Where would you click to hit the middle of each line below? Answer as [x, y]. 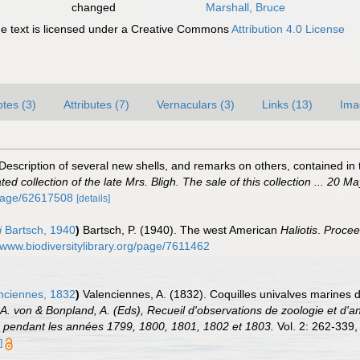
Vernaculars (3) [196, 104]
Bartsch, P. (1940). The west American [182, 230]
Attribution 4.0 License [288, 29]
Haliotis [299, 230]
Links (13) [287, 104]
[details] [93, 198]
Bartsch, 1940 [39, 230]
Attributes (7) [96, 104]
